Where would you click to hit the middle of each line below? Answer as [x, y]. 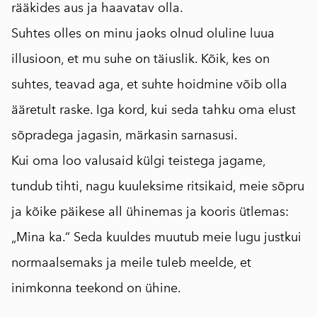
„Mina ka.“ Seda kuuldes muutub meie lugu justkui [156, 237]
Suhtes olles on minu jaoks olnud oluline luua [143, 33]
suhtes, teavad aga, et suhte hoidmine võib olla [149, 84]
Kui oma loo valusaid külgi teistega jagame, [138, 160]
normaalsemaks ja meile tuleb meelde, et [131, 262]
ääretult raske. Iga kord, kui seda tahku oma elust [154, 109]
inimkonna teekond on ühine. [96, 288]
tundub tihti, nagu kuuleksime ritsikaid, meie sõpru [158, 186]
